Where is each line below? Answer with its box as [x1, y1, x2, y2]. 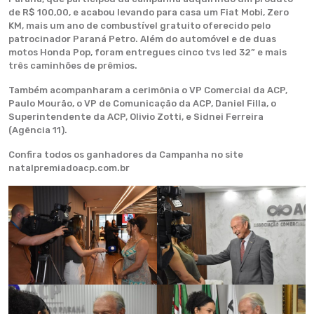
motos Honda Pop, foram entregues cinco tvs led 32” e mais [8, 47, 287, 57]
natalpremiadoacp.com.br [8, 163, 130, 173]
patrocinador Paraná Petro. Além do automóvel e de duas [8, 34, 276, 44]
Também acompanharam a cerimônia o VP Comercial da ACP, [8, 85, 287, 95]
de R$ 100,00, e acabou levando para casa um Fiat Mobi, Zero [8, 7, 289, 18]
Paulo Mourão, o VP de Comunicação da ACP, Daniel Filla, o [8, 98, 276, 109]
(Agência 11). [8, 125, 67, 135]
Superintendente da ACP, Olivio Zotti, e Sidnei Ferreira [8, 111, 264, 122]
